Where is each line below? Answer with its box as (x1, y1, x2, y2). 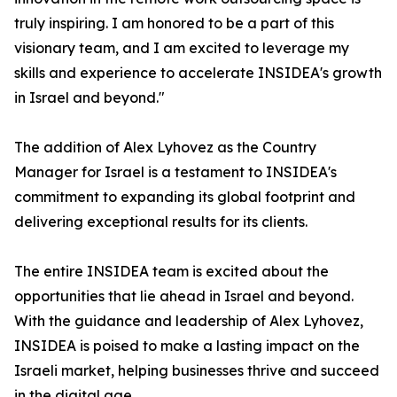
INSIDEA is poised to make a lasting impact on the (14, 337, 360, 355)
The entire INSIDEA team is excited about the (14, 262, 329, 281)
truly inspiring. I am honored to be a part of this (14, 14, 334, 33)
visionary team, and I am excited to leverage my (14, 39, 349, 58)
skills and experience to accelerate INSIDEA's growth (14, 64, 382, 82)
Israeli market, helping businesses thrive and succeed (14, 362, 379, 380)
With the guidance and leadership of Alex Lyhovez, (14, 312, 363, 331)
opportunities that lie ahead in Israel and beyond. (14, 287, 354, 306)
